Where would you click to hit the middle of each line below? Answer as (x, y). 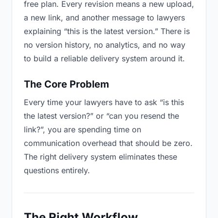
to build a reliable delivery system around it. (104, 58)
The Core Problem (66, 84)
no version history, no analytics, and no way (105, 45)
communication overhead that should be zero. (108, 143)
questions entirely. (57, 170)
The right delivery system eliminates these (100, 157)
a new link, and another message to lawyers (104, 18)
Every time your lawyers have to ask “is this (104, 102)
